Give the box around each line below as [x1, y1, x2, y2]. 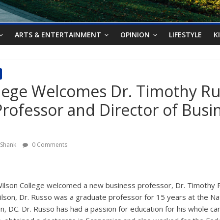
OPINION [120, 30, 150, 39]
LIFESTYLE [169, 30, 202, 39]
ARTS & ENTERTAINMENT [15, 30, 101, 39]
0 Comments [30, 140, 67, 149]
